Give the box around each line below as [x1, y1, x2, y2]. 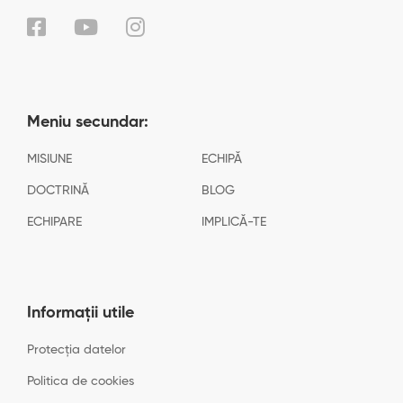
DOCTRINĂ [27, 184, 89, 197]
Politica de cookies [27, 375, 134, 388]
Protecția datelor [27, 344, 126, 356]
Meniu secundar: [27, 114, 148, 130]
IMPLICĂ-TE [201, 216, 266, 228]
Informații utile [27, 305, 134, 321]
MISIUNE [27, 153, 72, 166]
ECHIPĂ [201, 153, 242, 166]
